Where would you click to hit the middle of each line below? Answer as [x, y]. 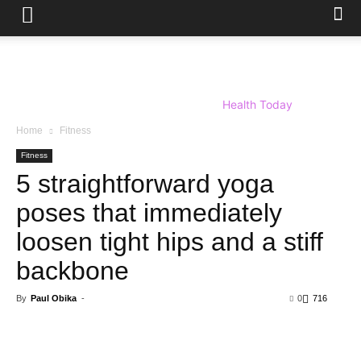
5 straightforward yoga [145, 184]
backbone [73, 271]
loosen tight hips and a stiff [170, 242]
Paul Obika [54, 298]
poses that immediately [149, 213]
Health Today [257, 104]
